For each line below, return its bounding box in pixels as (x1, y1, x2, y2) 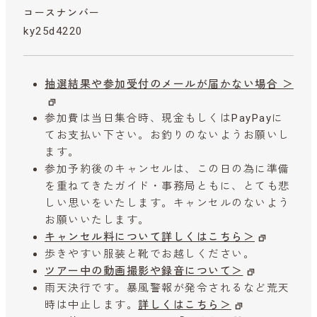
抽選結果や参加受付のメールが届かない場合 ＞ (45, 77, 294, 91)
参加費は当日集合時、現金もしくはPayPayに (45, 111, 284, 125)
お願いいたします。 (45, 213, 150, 226)
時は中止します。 (45, 298, 138, 311)
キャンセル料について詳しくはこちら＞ (45, 230, 255, 243)
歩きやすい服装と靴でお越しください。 (45, 247, 255, 260)
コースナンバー (23, 7, 100, 19)
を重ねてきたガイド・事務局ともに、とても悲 (45, 179, 290, 192)
